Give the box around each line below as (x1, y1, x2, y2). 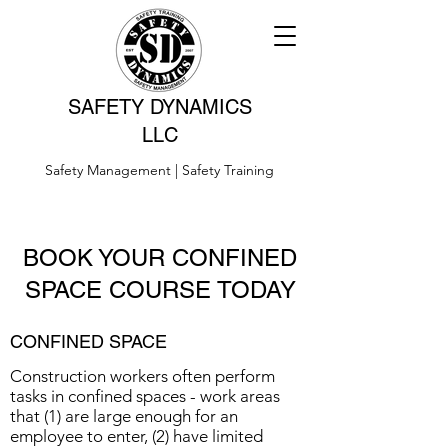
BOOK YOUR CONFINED (23, 244, 297, 271)
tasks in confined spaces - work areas (10, 386, 280, 406)
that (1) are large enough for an (10, 406, 238, 426)
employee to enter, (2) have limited (10, 426, 263, 446)
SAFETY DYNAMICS (68, 95, 252, 119)
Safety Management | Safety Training (45, 161, 274, 179)
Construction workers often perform (10, 366, 275, 386)
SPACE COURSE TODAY (24, 276, 296, 303)
